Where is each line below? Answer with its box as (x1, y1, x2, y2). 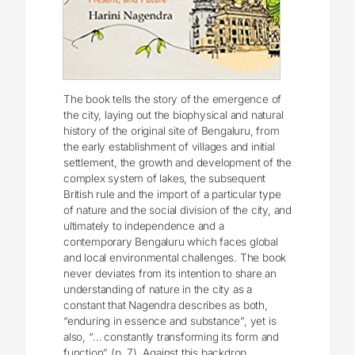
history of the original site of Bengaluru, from (63, 124, 280, 137)
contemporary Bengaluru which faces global (63, 235, 278, 248)
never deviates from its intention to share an (63, 266, 277, 280)
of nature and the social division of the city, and (63, 203, 292, 216)
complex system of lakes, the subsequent (63, 171, 266, 185)
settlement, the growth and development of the (63, 155, 292, 169)
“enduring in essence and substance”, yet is (63, 314, 277, 327)
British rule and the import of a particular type (63, 187, 281, 200)
